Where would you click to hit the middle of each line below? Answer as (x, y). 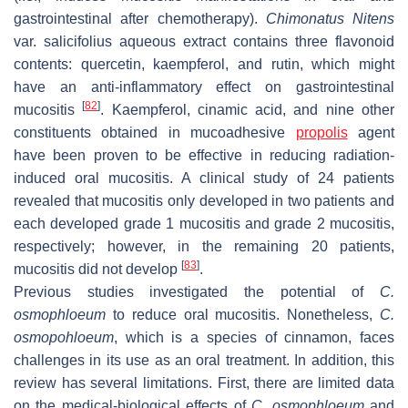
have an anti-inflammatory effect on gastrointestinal (204, 87)
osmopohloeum (64, 337)
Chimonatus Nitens (330, 18)
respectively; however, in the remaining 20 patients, (204, 246)
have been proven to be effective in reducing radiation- (204, 155)
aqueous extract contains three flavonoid (253, 41)
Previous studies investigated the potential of (197, 291)
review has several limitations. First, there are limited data (204, 382)
